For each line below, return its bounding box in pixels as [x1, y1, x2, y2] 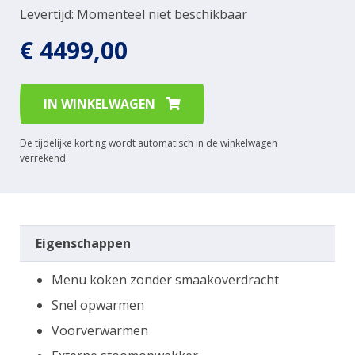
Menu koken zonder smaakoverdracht [52, 270, 279, 288]
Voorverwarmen [52, 321, 148, 339]
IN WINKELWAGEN [44, 94, 158, 113]
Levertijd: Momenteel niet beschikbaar [20, 5, 247, 23]
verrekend [20, 151, 66, 165]
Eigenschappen [36, 234, 131, 252]
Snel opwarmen [52, 296, 144, 314]
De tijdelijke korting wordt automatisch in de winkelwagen [20, 136, 277, 150]
